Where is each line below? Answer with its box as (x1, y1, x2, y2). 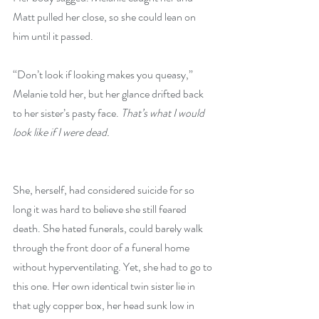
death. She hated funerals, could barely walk (13, 220, 205, 236)
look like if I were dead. (13, 124, 110, 140)
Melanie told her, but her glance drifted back (13, 85, 206, 102)
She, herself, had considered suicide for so (13, 182, 197, 198)
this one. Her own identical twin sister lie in (13, 278, 197, 294)
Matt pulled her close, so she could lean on (13, 9, 198, 25)
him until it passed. (13, 28, 93, 44)
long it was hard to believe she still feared (13, 201, 189, 217)
